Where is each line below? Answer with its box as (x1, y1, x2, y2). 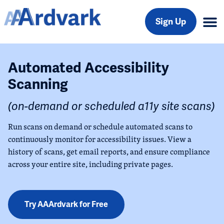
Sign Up (155, 16, 186, 27)
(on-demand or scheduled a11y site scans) (8, 99, 215, 113)
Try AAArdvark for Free (24, 199, 108, 210)
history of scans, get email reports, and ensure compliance (8, 146, 210, 157)
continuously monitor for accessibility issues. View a (8, 133, 191, 145)
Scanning (8, 75, 68, 93)
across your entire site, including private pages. (8, 158, 173, 170)
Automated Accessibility (8, 59, 169, 76)
